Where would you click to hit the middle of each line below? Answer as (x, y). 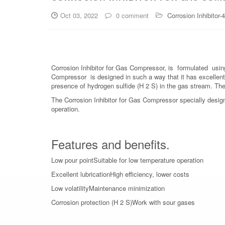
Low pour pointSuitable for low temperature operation (127, 160)
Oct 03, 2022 (79, 15)
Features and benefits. (110, 144)
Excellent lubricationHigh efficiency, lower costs (120, 174)
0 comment (131, 15)
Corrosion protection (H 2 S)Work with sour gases (123, 202)
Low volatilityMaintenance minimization (108, 188)
